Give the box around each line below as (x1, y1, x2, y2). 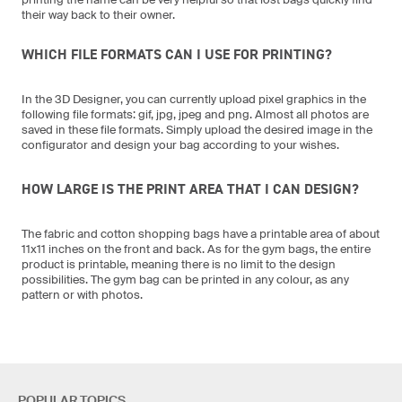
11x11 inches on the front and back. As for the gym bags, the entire (22, 241, 371, 256)
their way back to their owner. (22, 7, 175, 22)
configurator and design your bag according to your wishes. (22, 137, 339, 152)
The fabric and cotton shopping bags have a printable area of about (22, 226, 380, 240)
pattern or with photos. (22, 287, 143, 301)
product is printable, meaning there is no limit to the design (22, 257, 336, 271)
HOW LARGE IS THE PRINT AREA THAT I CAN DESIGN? (22, 179, 359, 198)
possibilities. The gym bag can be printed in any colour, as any (22, 272, 349, 286)
